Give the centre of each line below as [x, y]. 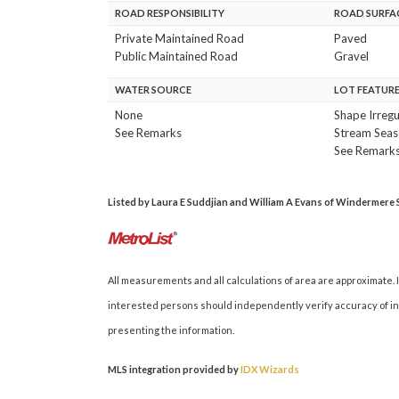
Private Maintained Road [179, 38]
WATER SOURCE [153, 89]
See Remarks [148, 132]
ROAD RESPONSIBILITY [170, 12]
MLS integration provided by [174, 369]
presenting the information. [171, 330]
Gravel [352, 56]
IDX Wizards [270, 369]
